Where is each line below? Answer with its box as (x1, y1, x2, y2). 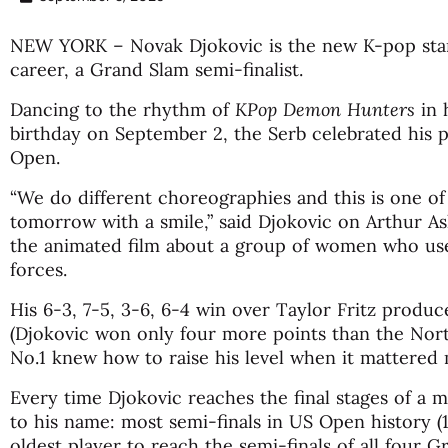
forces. (10, 257, 67, 281)
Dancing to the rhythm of (10, 97, 235, 121)
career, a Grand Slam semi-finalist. (10, 57, 303, 81)
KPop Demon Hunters (235, 97, 415, 121)
